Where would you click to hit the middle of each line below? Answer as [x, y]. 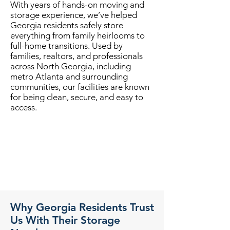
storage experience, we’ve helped [74, 15]
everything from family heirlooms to [78, 35]
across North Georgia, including [71, 66]
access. [24, 107]
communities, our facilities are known [80, 87]
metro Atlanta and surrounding [69, 76]
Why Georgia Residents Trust [82, 207]
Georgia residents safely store [67, 25]
